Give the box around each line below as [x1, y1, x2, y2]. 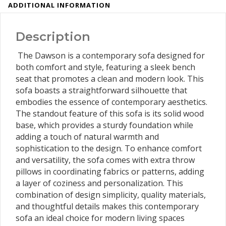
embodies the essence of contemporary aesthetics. [16, 96, 207, 107]
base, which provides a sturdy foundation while [16, 119, 193, 131]
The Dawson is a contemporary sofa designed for [16, 49, 205, 61]
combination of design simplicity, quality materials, [16, 189, 206, 200]
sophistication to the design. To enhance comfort [16, 142, 202, 154]
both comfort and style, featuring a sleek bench [16, 61, 195, 73]
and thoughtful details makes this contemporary [16, 200, 199, 212]
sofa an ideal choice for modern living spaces [16, 212, 185, 223]
